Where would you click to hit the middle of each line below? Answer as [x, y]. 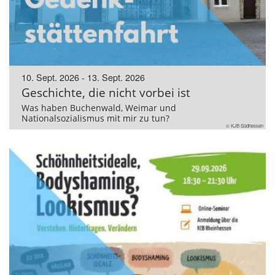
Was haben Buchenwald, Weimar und [99, 108]
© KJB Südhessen [245, 126]
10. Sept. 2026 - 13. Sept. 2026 [83, 77]
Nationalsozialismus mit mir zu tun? [95, 118]
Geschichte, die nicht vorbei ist [106, 93]
